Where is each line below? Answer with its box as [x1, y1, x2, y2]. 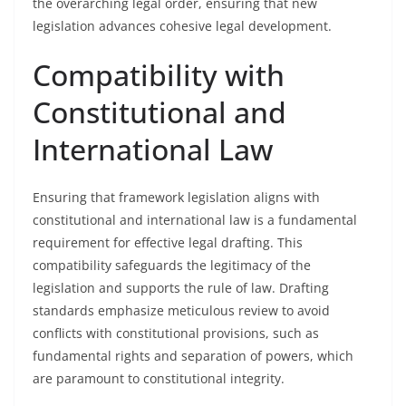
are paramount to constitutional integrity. [33, 370, 285, 387]
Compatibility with [33, 55, 285, 94]
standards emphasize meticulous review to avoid [33, 302, 330, 319]
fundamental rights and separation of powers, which [33, 347, 353, 364]
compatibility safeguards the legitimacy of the [33, 256, 311, 274]
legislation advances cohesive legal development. [33, 17, 332, 34]
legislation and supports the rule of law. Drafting [33, 279, 329, 296]
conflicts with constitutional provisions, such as [33, 324, 319, 342]
